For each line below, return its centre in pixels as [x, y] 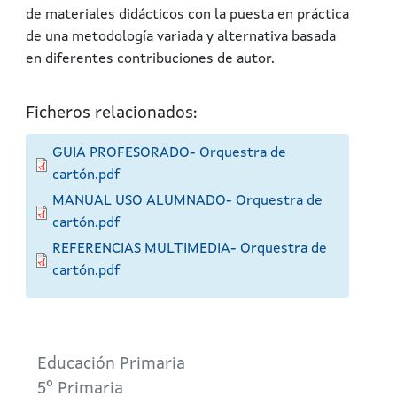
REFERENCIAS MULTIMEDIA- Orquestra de [190, 249]
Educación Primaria [111, 364]
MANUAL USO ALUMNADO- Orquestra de [187, 201]
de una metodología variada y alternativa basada [181, 37]
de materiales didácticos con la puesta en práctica [187, 15]
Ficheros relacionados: [111, 113]
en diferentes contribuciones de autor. [150, 59]
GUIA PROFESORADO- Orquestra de [169, 153]
